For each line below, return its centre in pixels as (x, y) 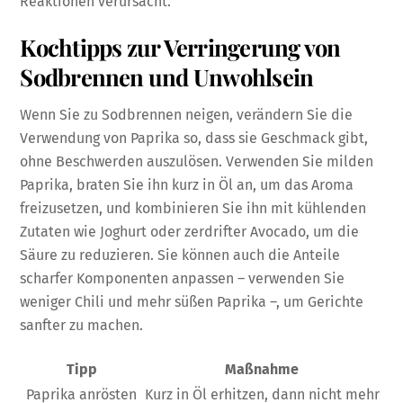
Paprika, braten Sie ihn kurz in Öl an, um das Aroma (187, 184)
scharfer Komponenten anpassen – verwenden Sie (183, 278)
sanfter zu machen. (82, 325)
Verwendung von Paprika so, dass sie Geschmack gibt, (194, 138)
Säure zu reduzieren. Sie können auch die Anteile (180, 255)
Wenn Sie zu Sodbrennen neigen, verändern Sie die (187, 114)
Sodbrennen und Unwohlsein (167, 77)
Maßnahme (262, 369)
